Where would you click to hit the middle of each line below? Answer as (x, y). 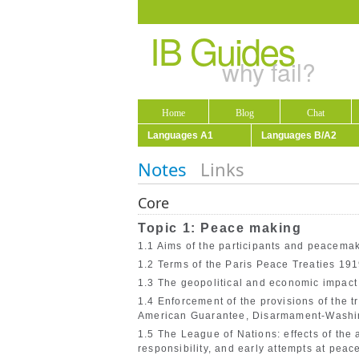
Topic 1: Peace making (220, 228)
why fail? (269, 71)
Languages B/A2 (299, 135)
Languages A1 (180, 135)
